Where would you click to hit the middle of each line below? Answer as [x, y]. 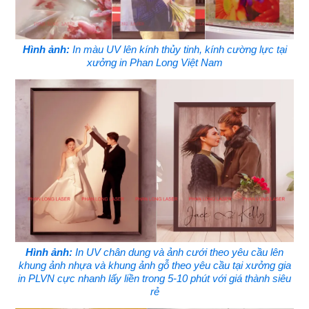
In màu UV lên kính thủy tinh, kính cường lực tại [178, 49]
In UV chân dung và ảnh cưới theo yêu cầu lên [178, 252]
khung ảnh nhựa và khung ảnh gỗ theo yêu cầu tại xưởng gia [154, 265]
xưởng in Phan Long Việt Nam [154, 62]
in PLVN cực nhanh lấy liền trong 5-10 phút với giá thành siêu [154, 278]
